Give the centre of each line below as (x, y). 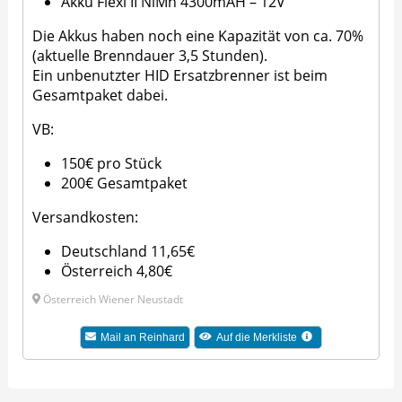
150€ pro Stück (112, 164)
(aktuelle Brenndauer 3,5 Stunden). (150, 56)
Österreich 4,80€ (117, 271)
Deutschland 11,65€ (128, 252)
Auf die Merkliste (257, 338)
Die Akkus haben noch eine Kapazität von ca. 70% (198, 36)
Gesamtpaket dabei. (100, 96)
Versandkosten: (86, 218)
